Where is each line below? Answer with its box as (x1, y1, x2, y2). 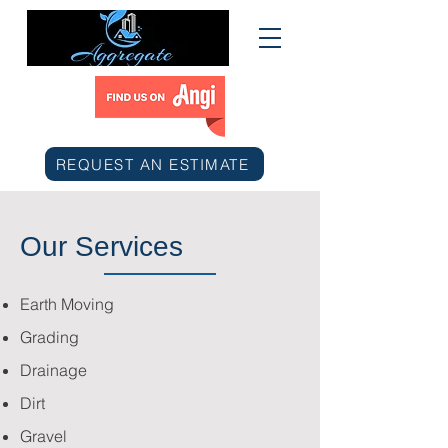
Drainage (20, 360, 87, 380)
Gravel (20, 426, 71, 446)
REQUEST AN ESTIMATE (55, 154, 250, 174)
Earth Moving (20, 294, 114, 314)
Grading (20, 327, 79, 347)
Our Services (20, 231, 183, 262)
